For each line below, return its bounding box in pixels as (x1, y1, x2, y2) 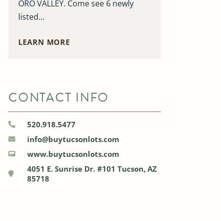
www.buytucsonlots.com (27, 149, 119, 159)
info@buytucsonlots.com (27, 134, 119, 145)
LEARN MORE (18, 37, 71, 47)
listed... (18, 11, 45, 23)
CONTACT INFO (8, 88, 110, 107)
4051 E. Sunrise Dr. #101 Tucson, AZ (27, 164, 157, 174)
